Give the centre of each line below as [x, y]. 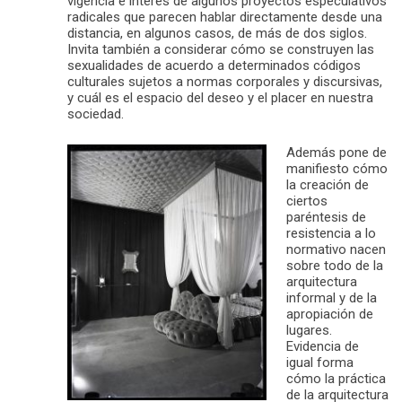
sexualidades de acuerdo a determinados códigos [214, 66]
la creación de [327, 185]
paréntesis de [326, 218]
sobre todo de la [334, 266]
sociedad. [96, 114]
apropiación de [329, 315]
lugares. [309, 331]
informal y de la [331, 298]
